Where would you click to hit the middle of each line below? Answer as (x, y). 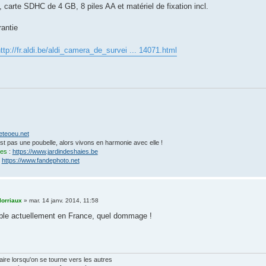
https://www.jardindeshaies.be (55, 152)
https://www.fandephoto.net (40, 161)
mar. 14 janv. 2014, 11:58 (64, 200)
